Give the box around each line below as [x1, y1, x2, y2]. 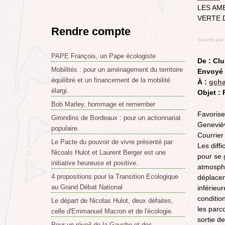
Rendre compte [51, 25, 131, 38]
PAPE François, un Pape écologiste [51, 52, 156, 60]
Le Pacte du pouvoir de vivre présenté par [51, 138, 173, 146]
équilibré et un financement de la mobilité [51, 76, 170, 84]
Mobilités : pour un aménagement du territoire [51, 65, 183, 73]
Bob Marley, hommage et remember [51, 100, 155, 108]
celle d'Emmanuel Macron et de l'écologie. [51, 207, 173, 215]
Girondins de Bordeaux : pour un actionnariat [51, 114, 181, 122]
